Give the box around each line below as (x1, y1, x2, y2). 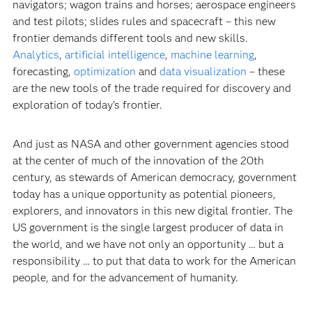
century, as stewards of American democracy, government (12, 170, 297, 184)
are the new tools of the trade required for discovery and (12, 81, 291, 95)
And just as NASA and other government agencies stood (12, 136, 289, 150)
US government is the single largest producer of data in (12, 220, 283, 234)
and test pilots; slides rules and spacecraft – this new (12, 14, 276, 28)
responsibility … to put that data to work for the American (12, 253, 296, 267)
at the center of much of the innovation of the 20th (12, 153, 264, 167)
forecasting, (12, 64, 74, 78)
